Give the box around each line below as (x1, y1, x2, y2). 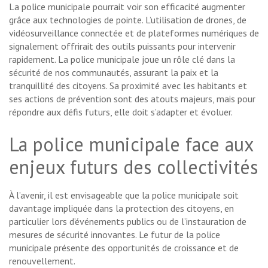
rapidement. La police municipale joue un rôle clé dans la (9, 53, 235, 65)
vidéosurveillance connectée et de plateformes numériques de (9, 26, 259, 39)
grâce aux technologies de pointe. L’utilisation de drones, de (9, 13, 246, 26)
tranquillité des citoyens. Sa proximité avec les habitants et (9, 79, 247, 92)
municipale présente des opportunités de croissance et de (9, 241, 239, 254)
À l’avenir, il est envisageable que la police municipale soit (9, 188, 239, 201)
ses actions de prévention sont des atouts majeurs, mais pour (9, 92, 255, 105)
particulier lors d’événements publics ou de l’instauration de (9, 215, 246, 227)
